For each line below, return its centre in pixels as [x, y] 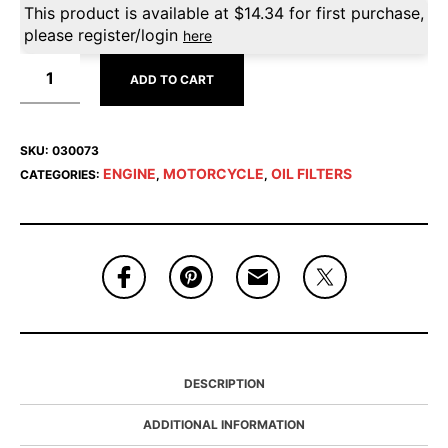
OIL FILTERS [311, 173]
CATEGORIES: [61, 174]
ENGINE [129, 173]
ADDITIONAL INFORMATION [224, 424]
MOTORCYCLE [213, 173]
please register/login [103, 35]
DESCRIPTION [224, 383]
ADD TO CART [172, 79]
